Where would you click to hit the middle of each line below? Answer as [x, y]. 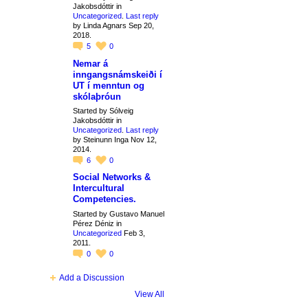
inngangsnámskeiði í [117, 74]
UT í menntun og [108, 85]
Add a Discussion [91, 278]
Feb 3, [133, 233]
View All [149, 295]
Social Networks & [111, 177]
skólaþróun [97, 96]
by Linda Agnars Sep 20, [113, 25]
